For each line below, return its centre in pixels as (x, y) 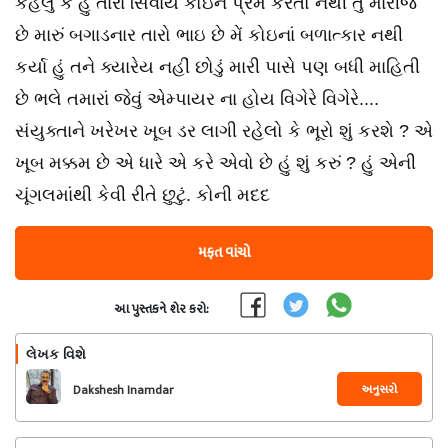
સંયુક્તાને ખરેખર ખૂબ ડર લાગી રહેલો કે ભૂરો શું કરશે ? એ (224, 131)
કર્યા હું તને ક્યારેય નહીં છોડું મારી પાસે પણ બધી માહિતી (217, 67)
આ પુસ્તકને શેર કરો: (161, 309)
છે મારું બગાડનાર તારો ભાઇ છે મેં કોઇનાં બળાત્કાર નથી (209, 35)
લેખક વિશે (56, 354)
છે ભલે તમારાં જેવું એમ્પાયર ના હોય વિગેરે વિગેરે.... (197, 99)
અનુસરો (379, 389)
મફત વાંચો (224, 252)
